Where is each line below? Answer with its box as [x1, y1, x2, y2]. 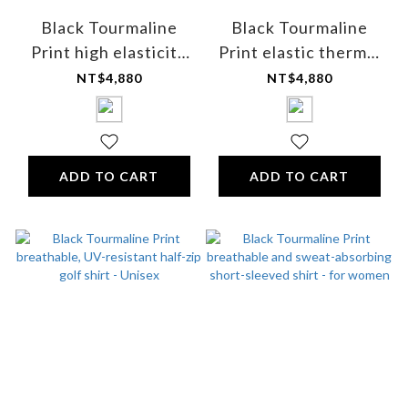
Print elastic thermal [218, 42, 381, 63]
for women [66, 91, 152, 112]
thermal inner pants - [25, 66, 192, 87]
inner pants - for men [216, 66, 382, 87]
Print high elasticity [31, 42, 187, 63]
